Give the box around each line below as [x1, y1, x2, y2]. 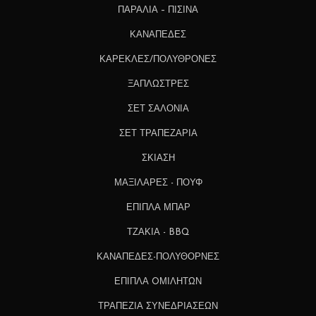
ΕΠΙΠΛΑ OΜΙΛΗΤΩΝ [114, 276, 202, 286]
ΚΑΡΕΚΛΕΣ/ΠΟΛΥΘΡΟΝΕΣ [99, 54, 217, 64]
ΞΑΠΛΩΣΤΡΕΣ [127, 79, 189, 89]
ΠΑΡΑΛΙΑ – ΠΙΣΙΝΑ [118, 5, 198, 15]
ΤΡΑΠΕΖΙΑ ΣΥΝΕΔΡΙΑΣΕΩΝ [98, 301, 218, 311]
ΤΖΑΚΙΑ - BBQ [126, 227, 190, 237]
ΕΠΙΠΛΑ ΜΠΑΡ [126, 202, 190, 212]
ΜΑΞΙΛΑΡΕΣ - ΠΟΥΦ [114, 178, 202, 188]
